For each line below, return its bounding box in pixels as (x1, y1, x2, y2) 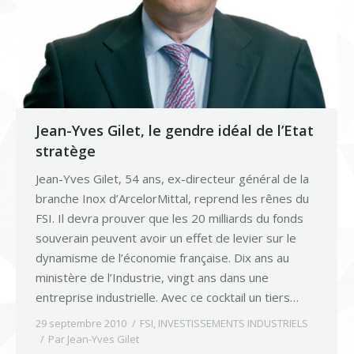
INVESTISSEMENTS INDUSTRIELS (158, 315, 308, 330)
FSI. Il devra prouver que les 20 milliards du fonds (36, 209, 303, 226)
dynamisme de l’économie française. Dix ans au (36, 249, 289, 265)
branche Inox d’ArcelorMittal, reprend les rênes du (36, 190, 309, 206)
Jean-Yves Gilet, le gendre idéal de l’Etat (36, 120, 314, 140)
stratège (36, 141, 96, 160)
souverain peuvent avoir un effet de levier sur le (36, 229, 296, 246)
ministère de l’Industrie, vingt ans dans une (36, 269, 269, 285)
